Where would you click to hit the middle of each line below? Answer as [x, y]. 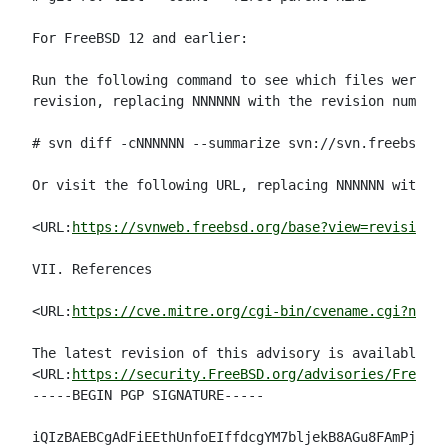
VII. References [92, 269]
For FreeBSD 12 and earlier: [140, 38]
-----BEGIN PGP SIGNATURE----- [148, 395]
